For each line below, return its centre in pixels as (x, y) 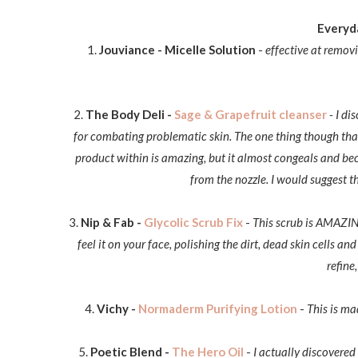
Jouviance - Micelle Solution (176, 50)
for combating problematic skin (151, 136)
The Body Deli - (129, 114)
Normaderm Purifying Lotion (217, 308)
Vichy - (116, 308)
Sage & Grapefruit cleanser (250, 114)
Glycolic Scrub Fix (193, 222)
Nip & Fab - (112, 222)
